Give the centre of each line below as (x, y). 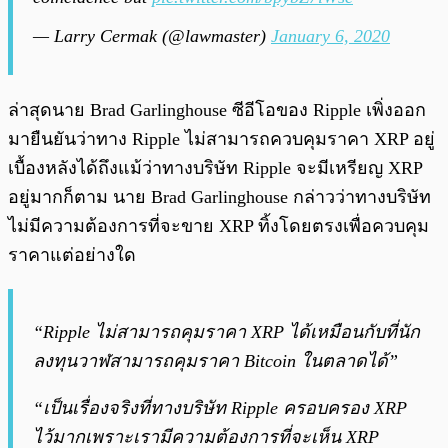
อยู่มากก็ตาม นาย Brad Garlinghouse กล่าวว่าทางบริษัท (219, 196)
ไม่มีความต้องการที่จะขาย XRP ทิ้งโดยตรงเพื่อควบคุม (218, 225)
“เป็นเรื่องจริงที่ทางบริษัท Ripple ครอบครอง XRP (220, 407)
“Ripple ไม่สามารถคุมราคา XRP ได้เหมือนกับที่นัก (226, 331)
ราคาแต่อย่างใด (72, 254)
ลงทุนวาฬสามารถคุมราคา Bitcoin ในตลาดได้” (215, 360)
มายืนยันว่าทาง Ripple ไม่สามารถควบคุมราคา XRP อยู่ (221, 138)
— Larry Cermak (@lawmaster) (152, 35)
